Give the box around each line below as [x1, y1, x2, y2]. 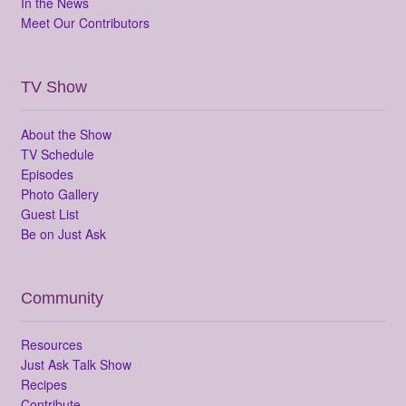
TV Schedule [20, 144, 94, 163]
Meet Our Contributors [20, 13, 150, 32]
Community [20, 288, 103, 307]
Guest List [20, 204, 79, 223]
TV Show [20, 77, 87, 96]
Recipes [20, 375, 67, 394]
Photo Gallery [20, 184, 99, 203]
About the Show [20, 124, 111, 143]
